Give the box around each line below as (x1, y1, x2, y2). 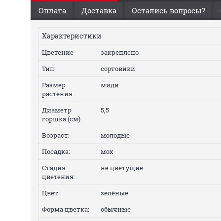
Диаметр (42, 106, 72, 114)
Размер (42, 80, 66, 89)
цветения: (42, 172, 75, 181)
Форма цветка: (42, 205, 89, 214)
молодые (101, 131, 130, 140)
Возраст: (42, 131, 70, 140)
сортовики (101, 64, 135, 73)
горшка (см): (42, 114, 82, 123)
